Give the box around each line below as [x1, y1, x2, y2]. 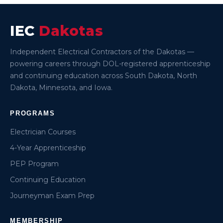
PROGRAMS [10, 110, 55, 117]
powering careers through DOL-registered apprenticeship [10, 59, 211, 68]
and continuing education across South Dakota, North [10, 71, 197, 80]
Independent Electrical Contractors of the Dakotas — [10, 47, 194, 56]
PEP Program [10, 159, 59, 168]
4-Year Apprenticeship [10, 143, 86, 152]
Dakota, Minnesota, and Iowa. [10, 83, 112, 92]
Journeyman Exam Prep [10, 191, 95, 200]
